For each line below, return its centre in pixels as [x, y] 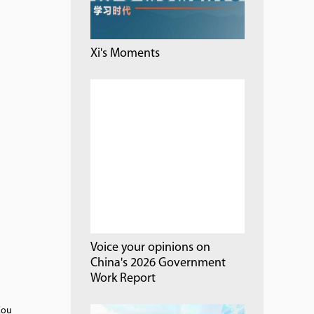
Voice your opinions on [150, 247]
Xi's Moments [125, 53]
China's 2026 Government [158, 263]
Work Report [123, 278]
